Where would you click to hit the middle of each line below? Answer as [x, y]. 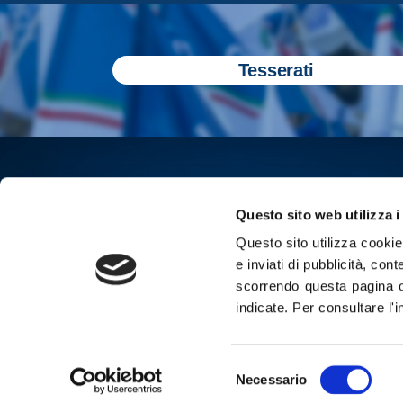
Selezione [264, 368]
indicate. [264, 308]
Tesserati [276, 70]
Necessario [272, 380]
